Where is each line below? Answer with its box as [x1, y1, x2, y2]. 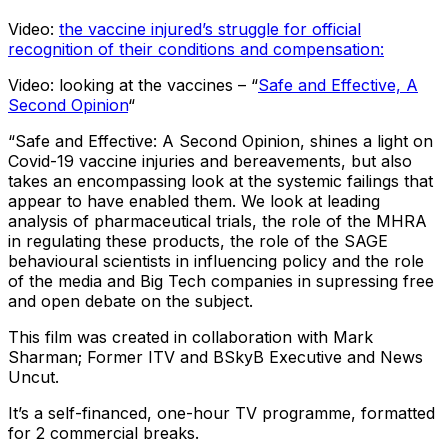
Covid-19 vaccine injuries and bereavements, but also [8, 151, 412, 172]
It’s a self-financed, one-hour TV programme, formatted [8, 403, 435, 424]
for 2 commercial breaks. [8, 423, 199, 444]
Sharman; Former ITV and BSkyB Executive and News [8, 347, 423, 368]
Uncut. [8, 367, 59, 388]
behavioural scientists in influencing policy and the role [8, 251, 424, 272]
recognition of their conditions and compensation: [8, 39, 384, 60]
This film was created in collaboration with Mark [8, 327, 373, 348]
